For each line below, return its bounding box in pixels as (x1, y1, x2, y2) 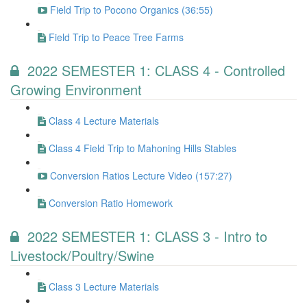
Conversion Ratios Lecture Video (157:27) (50, 169, 232, 182)
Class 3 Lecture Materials (49, 280, 159, 293)
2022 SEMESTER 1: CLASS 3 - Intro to (27, 226, 267, 246)
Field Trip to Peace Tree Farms (49, 30, 184, 44)
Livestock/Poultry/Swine (10, 245, 154, 265)
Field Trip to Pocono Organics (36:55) (50, 3, 213, 16)
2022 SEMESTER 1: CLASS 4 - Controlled (27, 60, 285, 80)
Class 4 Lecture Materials (49, 114, 159, 127)
